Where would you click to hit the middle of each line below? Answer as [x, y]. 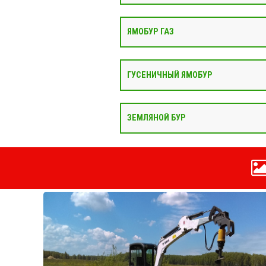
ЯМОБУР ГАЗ [151, 32]
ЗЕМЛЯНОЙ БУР [156, 118]
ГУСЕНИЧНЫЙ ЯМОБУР [170, 75]
